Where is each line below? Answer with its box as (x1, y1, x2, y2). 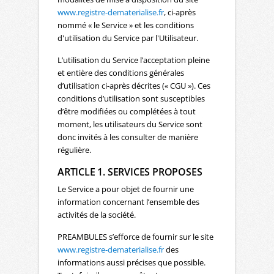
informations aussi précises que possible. (57, 257, 206, 268)
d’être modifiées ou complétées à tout (57, 106, 196, 117)
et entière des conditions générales (57, 67, 184, 78)
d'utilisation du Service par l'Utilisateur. (57, 32, 200, 43)
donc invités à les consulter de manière (57, 131, 198, 143)
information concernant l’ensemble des (57, 196, 199, 207)
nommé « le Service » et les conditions (57, 20, 194, 31)
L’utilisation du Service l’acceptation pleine (57, 54, 210, 65)
